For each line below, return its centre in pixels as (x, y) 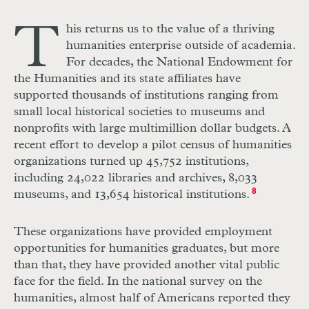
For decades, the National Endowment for (179, 62)
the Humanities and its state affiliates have (127, 79)
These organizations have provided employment (143, 232)
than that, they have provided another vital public (147, 265)
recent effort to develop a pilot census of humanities (153, 145)
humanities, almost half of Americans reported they (152, 298)
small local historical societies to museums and (139, 112)
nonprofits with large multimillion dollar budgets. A (152, 128)
